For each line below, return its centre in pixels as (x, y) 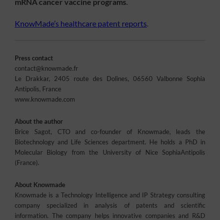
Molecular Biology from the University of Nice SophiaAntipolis (110, 152)
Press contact (34, 58)
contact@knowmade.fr (46, 69)
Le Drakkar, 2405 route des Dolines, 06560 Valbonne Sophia (110, 79)
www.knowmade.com (45, 99)
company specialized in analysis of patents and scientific (110, 206)
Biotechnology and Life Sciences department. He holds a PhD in (110, 142)
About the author (39, 122)
